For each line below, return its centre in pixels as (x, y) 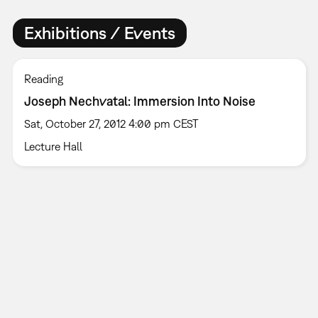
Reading (43, 78)
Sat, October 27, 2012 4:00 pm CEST (111, 123)
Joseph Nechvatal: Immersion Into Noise (139, 101)
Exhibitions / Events (99, 33)
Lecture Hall (53, 146)
